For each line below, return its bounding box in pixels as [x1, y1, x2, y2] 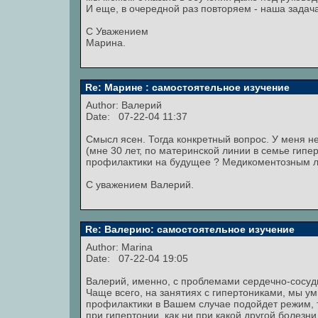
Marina [121, 241, 153, 253]
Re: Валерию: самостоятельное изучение [82, 224, 295, 235]
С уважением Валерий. [86, 179, 194, 190]
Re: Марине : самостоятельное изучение [82, 82, 290, 93]
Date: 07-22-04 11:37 [86, 111, 187, 122]
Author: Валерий [86, 99, 165, 111]
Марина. [86, 37, 126, 48]
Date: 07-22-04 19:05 [86, 253, 188, 264]
